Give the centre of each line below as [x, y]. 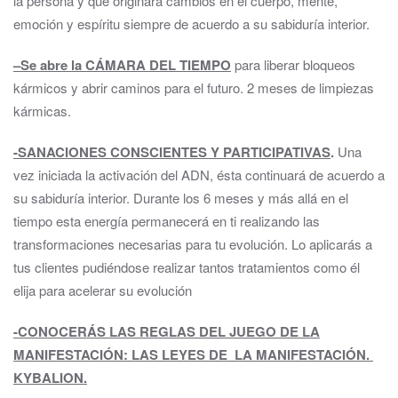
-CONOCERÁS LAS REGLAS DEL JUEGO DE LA [167, 331]
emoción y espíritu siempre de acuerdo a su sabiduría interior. [191, 24]
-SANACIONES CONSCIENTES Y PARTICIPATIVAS [172, 152]
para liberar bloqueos [293, 64]
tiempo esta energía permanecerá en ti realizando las [167, 221]
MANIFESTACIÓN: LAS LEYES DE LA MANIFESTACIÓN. [193, 354]
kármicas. [42, 111]
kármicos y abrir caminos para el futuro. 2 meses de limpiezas [194, 88]
